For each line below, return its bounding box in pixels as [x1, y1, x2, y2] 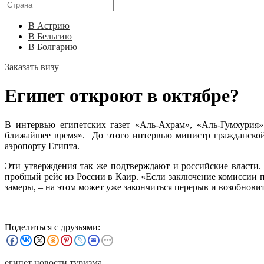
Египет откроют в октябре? [5, 85, 239, 107]
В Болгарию [28, 42, 77, 52]
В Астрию [28, 21, 70, 31]
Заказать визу [5, 62, 59, 72]
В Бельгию [28, 31, 72, 41]
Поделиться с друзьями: [5, 222, 100, 232]
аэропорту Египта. [5, 140, 80, 151]
